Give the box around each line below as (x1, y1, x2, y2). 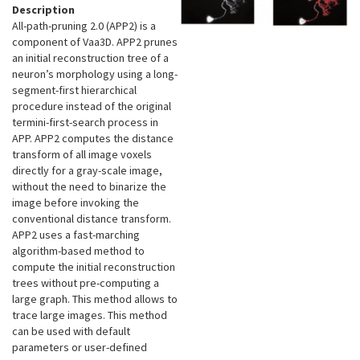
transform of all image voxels (12, 147, 152, 162)
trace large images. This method (12, 308, 167, 323)
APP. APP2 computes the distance (12, 131, 174, 146)
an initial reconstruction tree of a (12, 51, 169, 66)
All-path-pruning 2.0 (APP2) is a (12, 18, 156, 34)
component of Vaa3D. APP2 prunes (12, 35, 178, 50)
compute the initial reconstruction (12, 260, 175, 275)
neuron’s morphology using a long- (12, 67, 178, 82)
